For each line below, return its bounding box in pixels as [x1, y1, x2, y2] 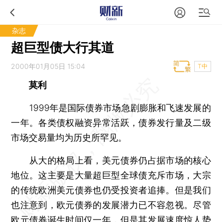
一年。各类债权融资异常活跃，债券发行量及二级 [11, 117, 211, 128]
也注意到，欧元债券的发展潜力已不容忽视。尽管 [11, 200, 211, 210]
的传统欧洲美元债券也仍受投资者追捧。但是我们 [11, 185, 211, 195]
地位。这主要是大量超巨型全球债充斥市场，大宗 [11, 170, 211, 180]
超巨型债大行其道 [11, 40, 114, 55]
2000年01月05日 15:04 [11, 62, 86, 70]
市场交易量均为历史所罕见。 [11, 132, 127, 143]
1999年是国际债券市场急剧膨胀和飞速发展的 [11, 103, 211, 113]
